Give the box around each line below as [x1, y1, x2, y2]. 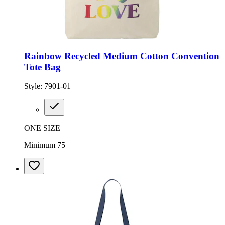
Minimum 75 [24, 141, 65, 150]
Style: [24, 82, 44, 91]
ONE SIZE [24, 124, 60, 133]
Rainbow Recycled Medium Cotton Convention [24, 50, 219, 61]
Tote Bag [24, 61, 61, 72]
